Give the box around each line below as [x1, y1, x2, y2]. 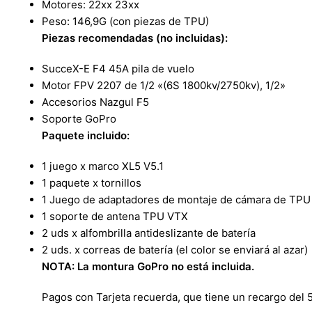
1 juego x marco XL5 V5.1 [42, 159, 164, 173]
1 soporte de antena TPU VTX [42, 210, 188, 224]
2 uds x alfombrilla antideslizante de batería [42, 226, 256, 240]
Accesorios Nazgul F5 [42, 95, 149, 109]
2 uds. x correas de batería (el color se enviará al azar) [42, 243, 308, 257]
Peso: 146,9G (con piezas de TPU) [42, 15, 209, 29]
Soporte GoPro [42, 112, 116, 126]
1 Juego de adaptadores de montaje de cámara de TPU [42, 193, 311, 207]
